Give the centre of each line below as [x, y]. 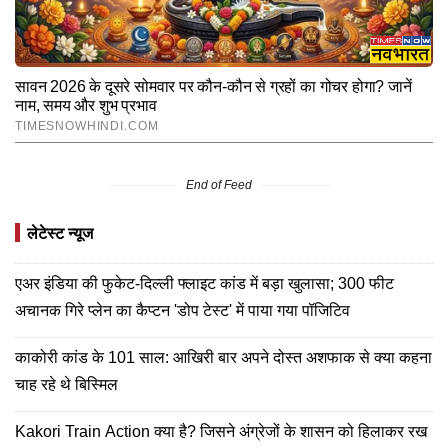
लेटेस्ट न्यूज [60, 234]
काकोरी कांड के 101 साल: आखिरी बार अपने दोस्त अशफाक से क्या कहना [223, 358]
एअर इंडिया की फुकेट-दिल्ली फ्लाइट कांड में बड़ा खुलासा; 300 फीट [204, 284]
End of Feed [219, 185]
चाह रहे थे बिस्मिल [66, 385]
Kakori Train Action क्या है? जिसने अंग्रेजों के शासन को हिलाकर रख [221, 432]
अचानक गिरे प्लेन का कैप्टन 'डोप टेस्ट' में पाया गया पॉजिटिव [182, 311]
